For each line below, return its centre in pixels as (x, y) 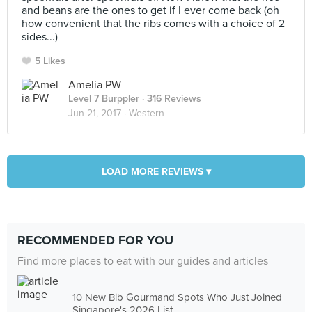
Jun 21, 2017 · (99, 113)
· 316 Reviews (170, 99)
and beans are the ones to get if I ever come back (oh (150, 10)
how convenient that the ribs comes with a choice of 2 (153, 24)
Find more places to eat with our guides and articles (143, 261)
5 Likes (50, 61)
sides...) (40, 37)
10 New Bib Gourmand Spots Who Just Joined (178, 297)
